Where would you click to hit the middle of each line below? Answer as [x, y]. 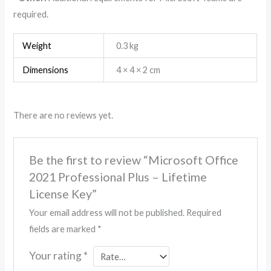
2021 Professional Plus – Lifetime [118, 177]
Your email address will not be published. [106, 213]
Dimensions [45, 70]
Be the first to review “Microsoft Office [133, 160]
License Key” [63, 194]
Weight [37, 45]
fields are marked [63, 229]
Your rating [56, 256]
